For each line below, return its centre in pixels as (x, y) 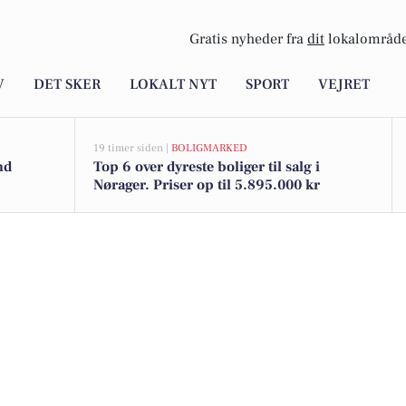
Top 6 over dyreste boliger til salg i (207, 167)
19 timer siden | (132, 148)
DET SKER (67, 85)
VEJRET (344, 85)
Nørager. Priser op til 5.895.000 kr (207, 185)
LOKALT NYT (173, 85)
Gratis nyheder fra (248, 39)
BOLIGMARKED (209, 148)
